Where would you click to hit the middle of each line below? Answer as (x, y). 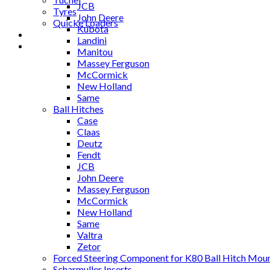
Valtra (90, 235)
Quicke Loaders (86, 23)
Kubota (93, 29)
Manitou (95, 52)
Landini (92, 40)
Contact (47, 46)
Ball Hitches (78, 109)
